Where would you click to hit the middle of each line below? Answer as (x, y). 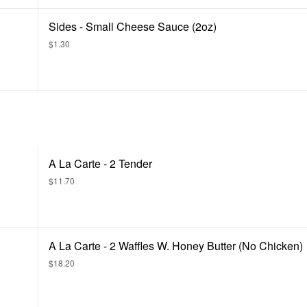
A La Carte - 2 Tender (100, 163)
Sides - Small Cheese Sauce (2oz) (133, 26)
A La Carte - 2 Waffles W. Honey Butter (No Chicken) (176, 246)
